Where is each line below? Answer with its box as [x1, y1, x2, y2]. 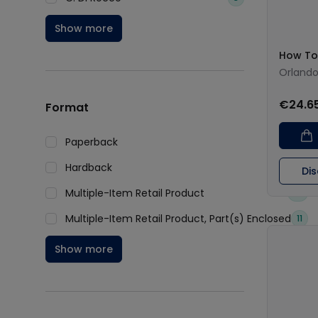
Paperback [65, 135, 118, 149]
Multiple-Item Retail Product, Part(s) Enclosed [65, 212, 291, 226]
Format [45, 99, 89, 116]
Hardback [65, 160, 112, 175]
